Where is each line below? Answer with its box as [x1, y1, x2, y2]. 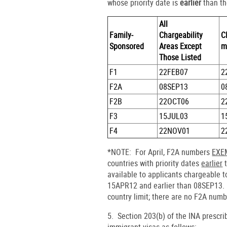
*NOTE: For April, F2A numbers [107, 146, 212, 158]
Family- [109, 29, 134, 41]
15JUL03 [159, 110, 188, 122]
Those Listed [159, 51, 202, 63]
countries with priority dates [107, 157, 202, 169]
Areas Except [159, 40, 202, 52]
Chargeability [159, 29, 203, 41]
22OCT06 [159, 95, 190, 107]
